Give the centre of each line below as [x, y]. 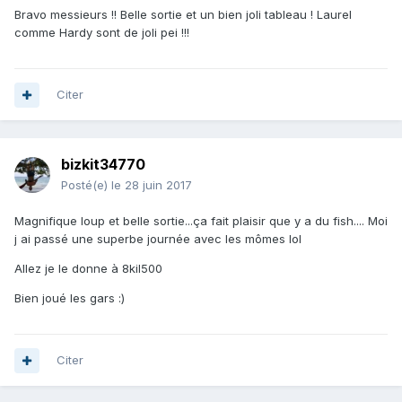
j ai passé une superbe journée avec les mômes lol [158, 239]
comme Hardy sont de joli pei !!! [102, 33]
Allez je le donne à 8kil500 [88, 269]
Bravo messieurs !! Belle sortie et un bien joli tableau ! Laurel [183, 15]
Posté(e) [86, 185]
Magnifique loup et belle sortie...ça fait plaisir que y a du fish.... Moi [201, 221]
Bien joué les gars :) [70, 298]
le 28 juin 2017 [152, 185]
